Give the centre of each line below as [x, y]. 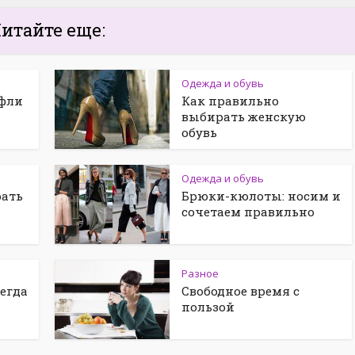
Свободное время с [240, 291]
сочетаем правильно [248, 212]
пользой [208, 307]
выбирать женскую [244, 116]
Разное [200, 273]
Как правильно [230, 101]
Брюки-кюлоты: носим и [261, 196]
